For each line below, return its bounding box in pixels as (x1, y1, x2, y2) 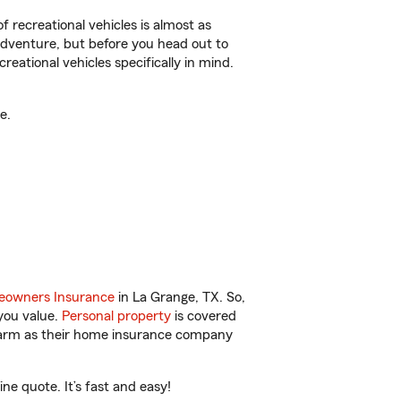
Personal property (62, 309, 171, 323)
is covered (171, 309, 236, 323)
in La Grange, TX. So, (115, 290, 245, 304)
